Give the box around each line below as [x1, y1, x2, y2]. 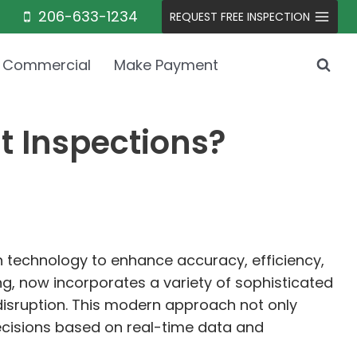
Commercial [2, 55, 92, 75]
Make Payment [113, 55, 218, 75]
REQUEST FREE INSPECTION [169, 9, 310, 25]
